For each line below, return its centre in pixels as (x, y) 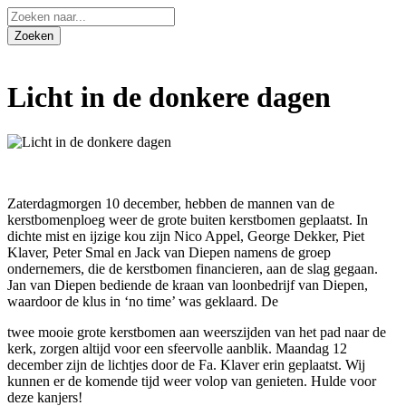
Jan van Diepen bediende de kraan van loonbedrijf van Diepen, (188, 285)
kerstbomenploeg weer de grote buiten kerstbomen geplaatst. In (188, 219)
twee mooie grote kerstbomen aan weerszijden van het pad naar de (197, 332)
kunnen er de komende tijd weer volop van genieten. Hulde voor (192, 381)
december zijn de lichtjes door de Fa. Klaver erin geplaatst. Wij (186, 364)
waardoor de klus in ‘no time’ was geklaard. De (143, 301)
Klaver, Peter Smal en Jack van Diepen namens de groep (169, 252)
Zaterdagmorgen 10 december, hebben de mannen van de (171, 203)
